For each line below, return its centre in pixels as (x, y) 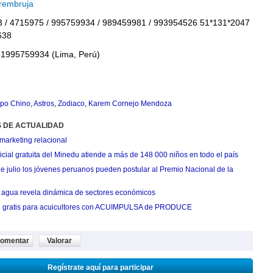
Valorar (59, 241)
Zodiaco (71, 104)
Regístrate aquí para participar (100, 268)
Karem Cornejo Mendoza (130, 104)
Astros (44, 104)
